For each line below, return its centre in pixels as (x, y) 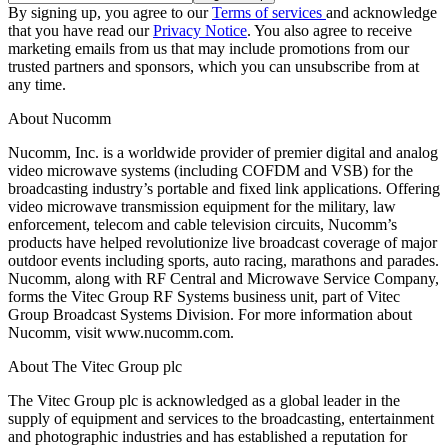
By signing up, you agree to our (110, 12)
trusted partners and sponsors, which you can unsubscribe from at (213, 66)
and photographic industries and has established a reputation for (207, 436)
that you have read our (80, 30)
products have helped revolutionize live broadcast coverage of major (222, 242)
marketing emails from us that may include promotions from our (208, 48)
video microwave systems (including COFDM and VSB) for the (210, 170)
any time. (37, 84)
